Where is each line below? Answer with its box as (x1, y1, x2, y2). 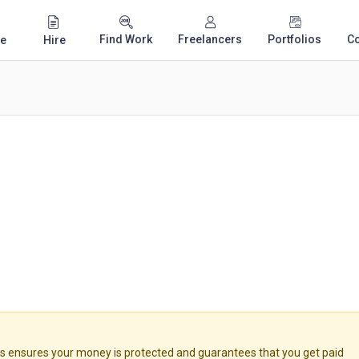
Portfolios (268, 33, 321, 46)
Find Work (99, 33, 152, 46)
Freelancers (178, 33, 242, 46)
